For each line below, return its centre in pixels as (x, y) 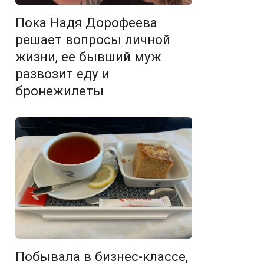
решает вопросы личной (93, 39)
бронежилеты (60, 90)
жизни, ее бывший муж (88, 56)
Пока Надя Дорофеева (86, 22)
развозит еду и (62, 73)
